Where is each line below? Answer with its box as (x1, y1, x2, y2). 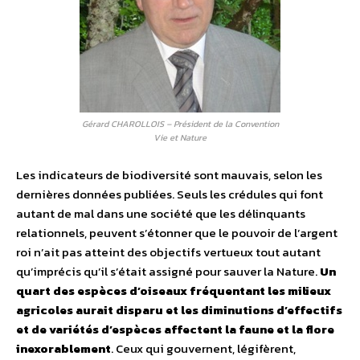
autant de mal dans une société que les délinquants (16, 204, 305, 223)
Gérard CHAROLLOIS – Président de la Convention (81, 117, 279, 131)
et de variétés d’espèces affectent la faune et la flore (16, 320, 334, 339)
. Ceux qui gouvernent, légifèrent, (111, 339, 296, 358)
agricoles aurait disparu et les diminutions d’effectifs (16, 301, 342, 320)
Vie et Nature (153, 131, 207, 145)
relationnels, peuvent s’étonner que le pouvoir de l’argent (16, 223, 337, 243)
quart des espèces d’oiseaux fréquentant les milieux (16, 281, 331, 301)
